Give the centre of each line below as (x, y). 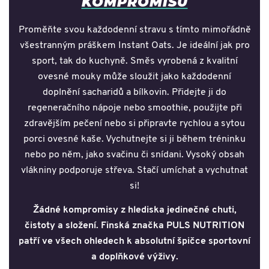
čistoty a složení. (63, 226)
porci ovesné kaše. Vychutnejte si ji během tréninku (134, 140)
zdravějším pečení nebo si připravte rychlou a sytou (134, 124)
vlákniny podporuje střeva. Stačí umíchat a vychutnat (134, 171)
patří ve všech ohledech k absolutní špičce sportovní (134, 242)
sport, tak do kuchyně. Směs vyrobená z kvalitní (134, 62)
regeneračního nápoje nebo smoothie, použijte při (134, 108)
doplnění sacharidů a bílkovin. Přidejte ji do (134, 93)
